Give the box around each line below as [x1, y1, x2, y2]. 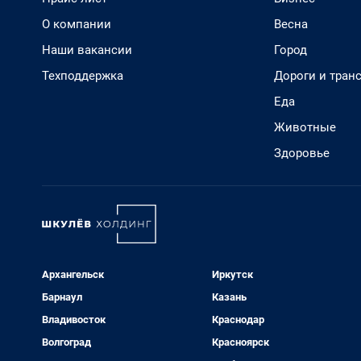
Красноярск [211, 336, 269, 348]
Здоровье [274, 146, 330, 160]
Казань [211, 291, 247, 303]
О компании [42, 17, 111, 31]
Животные [274, 120, 336, 135]
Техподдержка [42, 68, 123, 83]
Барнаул [42, 291, 82, 303]
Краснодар [211, 313, 264, 326]
